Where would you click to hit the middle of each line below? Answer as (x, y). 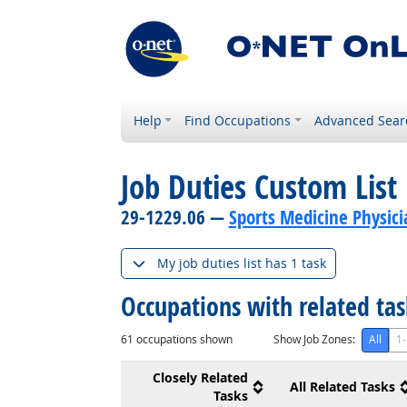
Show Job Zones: (314, 339)
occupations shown (183, 339)
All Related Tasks (342, 387)
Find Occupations (238, 120)
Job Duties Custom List (258, 187)
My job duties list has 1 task (241, 263)
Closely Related (200, 377)
